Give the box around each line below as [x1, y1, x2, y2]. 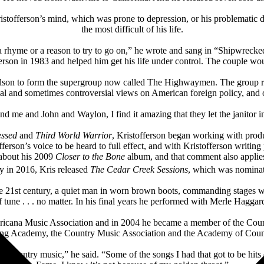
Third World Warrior [35, 130, 112, 140]
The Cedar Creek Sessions [90, 164, 188, 175]
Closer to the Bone [55, 151, 125, 161]
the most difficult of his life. [81, 24, 183, 34]
